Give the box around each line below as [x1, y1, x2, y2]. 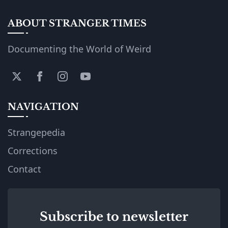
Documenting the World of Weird [8, 42, 151, 55]
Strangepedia [8, 126, 65, 138]
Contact [8, 162, 41, 175]
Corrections [8, 144, 58, 157]
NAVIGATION [8, 101, 79, 112]
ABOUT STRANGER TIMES [8, 17, 147, 29]
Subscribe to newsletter [40, 209, 188, 224]
